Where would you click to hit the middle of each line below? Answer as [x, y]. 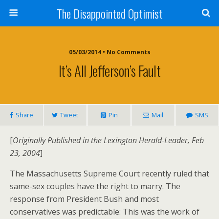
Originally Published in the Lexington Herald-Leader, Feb [108, 140]
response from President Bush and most [84, 199]
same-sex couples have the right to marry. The [95, 186]
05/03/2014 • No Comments [109, 52]
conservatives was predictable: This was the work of [105, 212]
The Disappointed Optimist [109, 13]
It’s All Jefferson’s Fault [109, 70]
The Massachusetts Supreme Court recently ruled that [109, 174]
